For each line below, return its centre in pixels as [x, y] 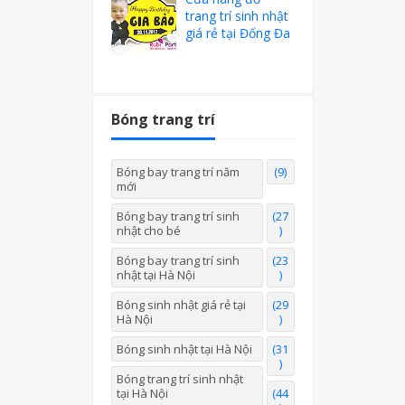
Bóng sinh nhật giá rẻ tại [181, 305]
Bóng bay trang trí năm [178, 172]
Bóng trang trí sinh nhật [179, 379]
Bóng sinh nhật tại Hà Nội [184, 349]
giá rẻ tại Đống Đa [238, 33]
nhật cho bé [148, 231]
